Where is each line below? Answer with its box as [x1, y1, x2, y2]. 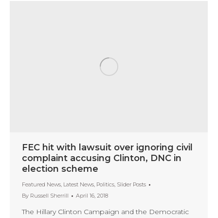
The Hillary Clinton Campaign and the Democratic [22, 207, 189, 217]
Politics [96, 181, 114, 188]
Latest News [63, 181, 94, 188]
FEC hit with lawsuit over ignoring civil [22, 142, 193, 153]
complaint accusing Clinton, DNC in [22, 153, 182, 164]
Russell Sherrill [30, 192, 69, 200]
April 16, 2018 [76, 192, 108, 200]
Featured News [22, 181, 61, 188]
